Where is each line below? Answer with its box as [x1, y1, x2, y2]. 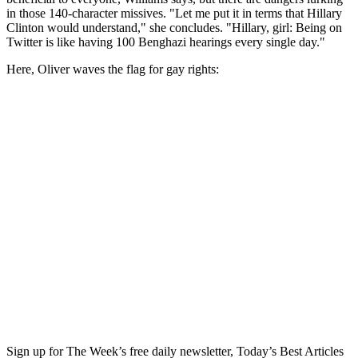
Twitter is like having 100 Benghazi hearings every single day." [6, 35, 325, 50]
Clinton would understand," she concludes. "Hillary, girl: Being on [6, 21, 342, 35]
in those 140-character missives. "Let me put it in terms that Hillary [6, 6, 342, 21]
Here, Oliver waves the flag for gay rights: [6, 62, 219, 77]
